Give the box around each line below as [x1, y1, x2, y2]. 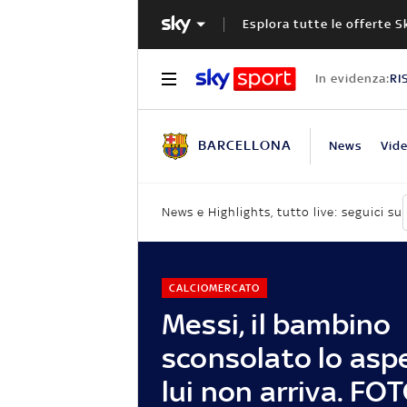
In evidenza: [314, 71, 390, 85]
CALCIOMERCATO [168, 281, 260, 294]
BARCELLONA [198, 136, 292, 153]
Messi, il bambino [162, 306, 392, 341]
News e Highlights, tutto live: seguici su [162, 205, 402, 220]
